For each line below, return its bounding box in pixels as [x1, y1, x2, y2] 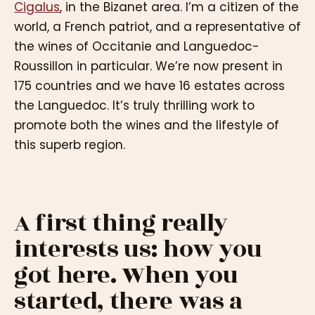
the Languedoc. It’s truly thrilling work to [14, 96, 255, 114]
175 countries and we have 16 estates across [14, 77, 285, 94]
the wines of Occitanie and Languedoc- [14, 37, 259, 55]
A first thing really [14, 205, 228, 241]
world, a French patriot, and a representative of [14, 18, 301, 35]
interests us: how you [14, 231, 262, 267]
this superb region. [14, 136, 125, 153]
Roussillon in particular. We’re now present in [14, 57, 283, 75]
